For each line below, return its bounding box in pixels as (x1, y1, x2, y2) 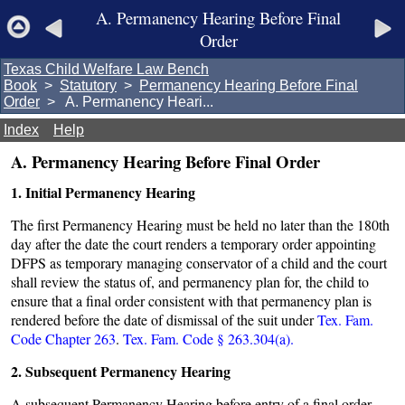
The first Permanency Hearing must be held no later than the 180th (11, 215, 390, 234)
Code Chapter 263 (11, 329, 116, 348)
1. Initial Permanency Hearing (11, 182, 195, 202)
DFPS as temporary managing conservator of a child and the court (11, 253, 387, 272)
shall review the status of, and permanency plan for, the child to (11, 272, 369, 291)
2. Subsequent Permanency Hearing (11, 361, 231, 381)
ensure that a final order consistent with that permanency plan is (11, 291, 372, 310)
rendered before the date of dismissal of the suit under (11, 310, 317, 329)
